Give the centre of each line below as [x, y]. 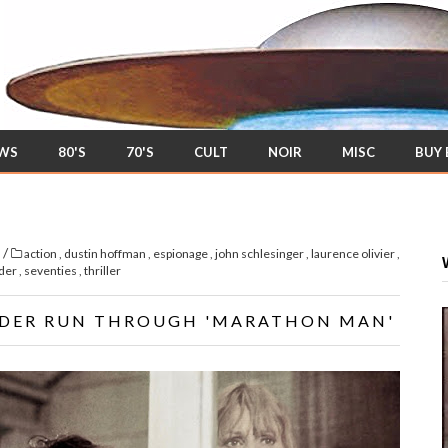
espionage [181, 253]
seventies [51, 270]
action [41, 253]
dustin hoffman [106, 253]
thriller [102, 270]
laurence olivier [354, 253]
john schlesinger [260, 253]
